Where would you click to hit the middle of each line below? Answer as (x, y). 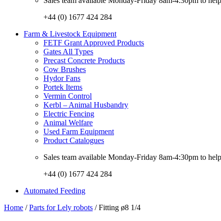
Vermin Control (68, 96)
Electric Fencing (69, 113)
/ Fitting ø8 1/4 (117, 207)
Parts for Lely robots (61, 207)
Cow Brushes (65, 69)
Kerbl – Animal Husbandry (86, 105)
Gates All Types (68, 51)
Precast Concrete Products (84, 60)
